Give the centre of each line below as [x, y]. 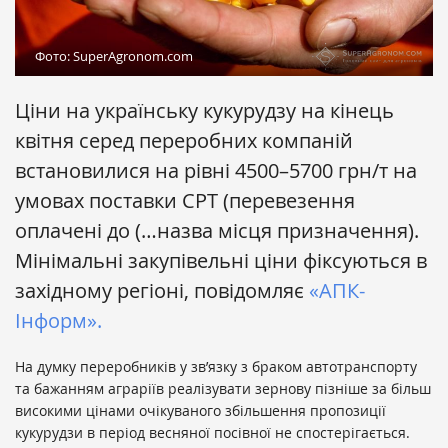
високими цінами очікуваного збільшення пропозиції [200, 411]
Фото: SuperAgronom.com [114, 56]
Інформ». [58, 321]
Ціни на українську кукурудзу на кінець [204, 111]
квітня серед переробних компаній [184, 141]
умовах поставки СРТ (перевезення [185, 201]
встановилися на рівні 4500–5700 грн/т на [216, 171]
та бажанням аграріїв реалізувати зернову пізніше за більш [223, 389]
